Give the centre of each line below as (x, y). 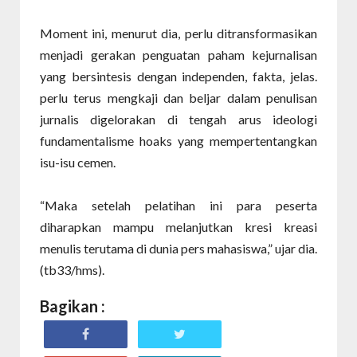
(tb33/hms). (72, 270)
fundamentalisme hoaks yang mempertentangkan (178, 141)
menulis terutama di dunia (110, 248)
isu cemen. (88, 162)
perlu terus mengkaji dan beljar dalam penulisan (178, 98)
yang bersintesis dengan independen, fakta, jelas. (178, 76)
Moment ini (73, 33)
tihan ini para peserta (243, 205)
